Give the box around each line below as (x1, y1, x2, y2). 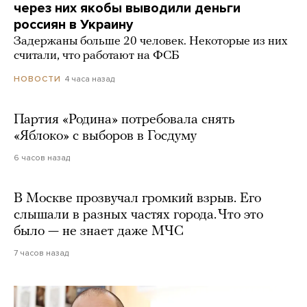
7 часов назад (14, 247, 69, 258)
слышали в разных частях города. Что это (14, 208, 263, 222)
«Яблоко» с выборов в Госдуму (14, 129, 197, 143)
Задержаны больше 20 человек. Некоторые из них (14, 34, 288, 48)
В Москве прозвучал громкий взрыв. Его (14, 191, 261, 206)
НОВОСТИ (14, 73, 61, 84)
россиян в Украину (14, 16, 133, 33)
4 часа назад (65, 73, 114, 84)
